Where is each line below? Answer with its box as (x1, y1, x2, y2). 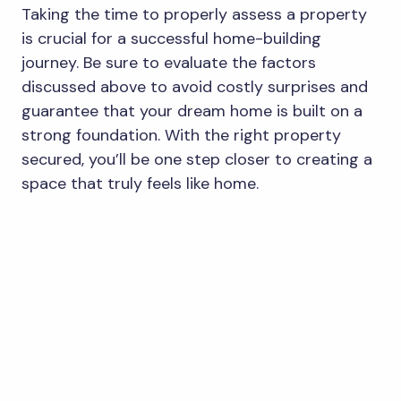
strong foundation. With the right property (21, 124, 341, 147)
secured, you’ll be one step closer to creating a (21, 149, 372, 171)
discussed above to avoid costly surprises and (21, 76, 368, 98)
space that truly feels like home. (21, 173, 259, 195)
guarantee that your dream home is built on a (21, 100, 363, 123)
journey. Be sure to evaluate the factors (21, 52, 316, 74)
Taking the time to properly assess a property (21, 4, 367, 26)
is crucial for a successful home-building (21, 28, 321, 50)
